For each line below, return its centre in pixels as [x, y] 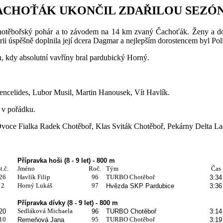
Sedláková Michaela [45, 211]
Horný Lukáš [35, 185]
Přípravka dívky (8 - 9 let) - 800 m [67, 203]
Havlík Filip [34, 177]
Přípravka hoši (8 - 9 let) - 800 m [66, 160]
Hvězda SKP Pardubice [140, 186]
